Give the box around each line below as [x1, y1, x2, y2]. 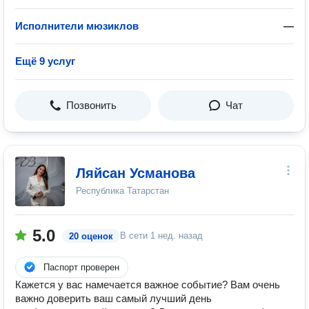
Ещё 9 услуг [15, 55, 75, 67]
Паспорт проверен [43, 262, 119, 272]
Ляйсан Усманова [76, 166, 195, 181]
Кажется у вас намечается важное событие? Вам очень [15, 279, 280, 290]
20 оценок [69, 231, 113, 241]
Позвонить [66, 99, 117, 111]
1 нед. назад [150, 230, 203, 241]
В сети [120, 230, 150, 241]
